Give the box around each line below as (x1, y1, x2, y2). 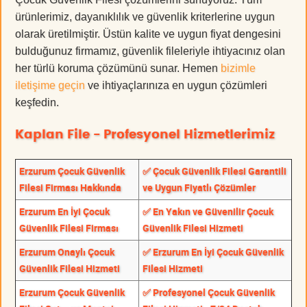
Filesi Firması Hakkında (19, 181, 121, 195)
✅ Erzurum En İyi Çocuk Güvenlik (143, 245, 284, 259)
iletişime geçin (15, 79, 85, 92)
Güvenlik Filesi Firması (19, 221, 119, 235)
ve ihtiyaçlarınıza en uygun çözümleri (85, 79, 267, 92)
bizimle (221, 62, 256, 75)
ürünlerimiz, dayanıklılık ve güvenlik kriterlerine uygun (15, 11, 275, 23)
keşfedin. (15, 97, 59, 109)
